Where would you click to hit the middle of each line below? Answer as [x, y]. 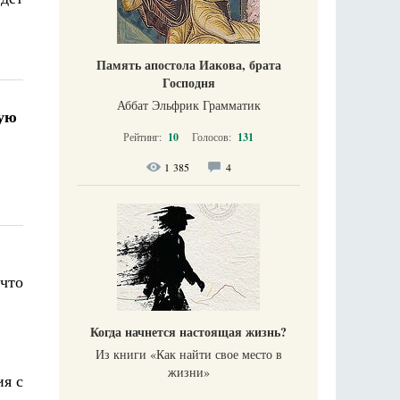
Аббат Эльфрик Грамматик [188, 104]
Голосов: [213, 136]
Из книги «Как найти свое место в [188, 354]
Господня [188, 82]
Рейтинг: [144, 136]
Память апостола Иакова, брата [188, 64]
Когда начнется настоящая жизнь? [188, 331]
